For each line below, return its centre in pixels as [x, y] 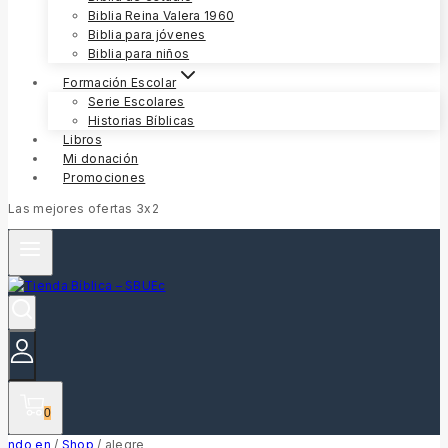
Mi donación [101, 158]
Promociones [104, 177]
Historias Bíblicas [141, 120]
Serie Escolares [136, 101]
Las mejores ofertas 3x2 [83, 208]
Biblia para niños [139, 53]
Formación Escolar [120, 82]
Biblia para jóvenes [147, 34]
